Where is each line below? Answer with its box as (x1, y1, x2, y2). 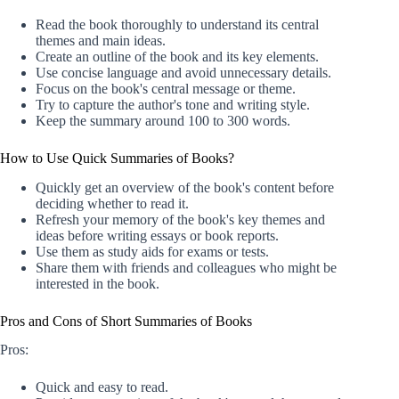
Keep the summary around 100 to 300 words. (36, 112, 290, 128)
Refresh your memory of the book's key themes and (36, 211, 325, 227)
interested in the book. (36, 275, 159, 291)
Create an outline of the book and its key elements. (36, 48, 319, 64)
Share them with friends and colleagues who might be (36, 259, 337, 275)
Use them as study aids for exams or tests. (36, 243, 269, 259)
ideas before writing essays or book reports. (36, 227, 279, 243)
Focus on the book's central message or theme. (36, 80, 296, 96)
